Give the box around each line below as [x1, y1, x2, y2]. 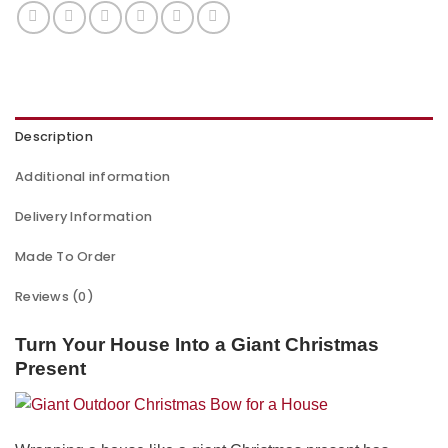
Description [15, 127, 93, 145]
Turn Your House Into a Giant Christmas [15, 333, 379, 355]
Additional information [15, 167, 171, 185]
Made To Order [15, 247, 117, 265]
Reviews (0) [15, 287, 94, 305]
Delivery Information [15, 207, 153, 225]
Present [15, 357, 86, 379]
